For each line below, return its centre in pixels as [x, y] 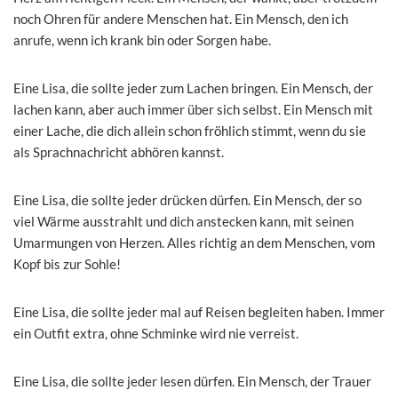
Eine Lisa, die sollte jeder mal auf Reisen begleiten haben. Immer [199, 311]
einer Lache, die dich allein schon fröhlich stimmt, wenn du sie [190, 130]
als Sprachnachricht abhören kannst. [119, 151]
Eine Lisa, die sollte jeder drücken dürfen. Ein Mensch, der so [187, 199]
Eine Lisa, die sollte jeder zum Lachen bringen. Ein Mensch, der [193, 88]
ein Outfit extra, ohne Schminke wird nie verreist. [156, 333]
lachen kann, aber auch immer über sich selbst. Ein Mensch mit [193, 109]
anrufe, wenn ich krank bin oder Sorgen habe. [142, 40]
